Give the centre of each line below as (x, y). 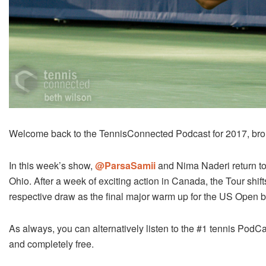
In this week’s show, (52, 165)
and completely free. (51, 243)
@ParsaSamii (125, 165)
